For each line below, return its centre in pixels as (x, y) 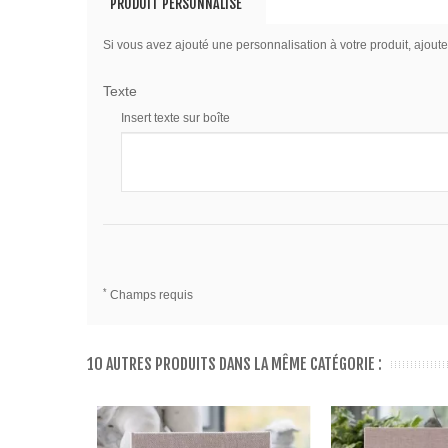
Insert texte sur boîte (175, 118)
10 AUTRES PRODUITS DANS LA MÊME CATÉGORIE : (234, 364)
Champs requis (149, 295)
